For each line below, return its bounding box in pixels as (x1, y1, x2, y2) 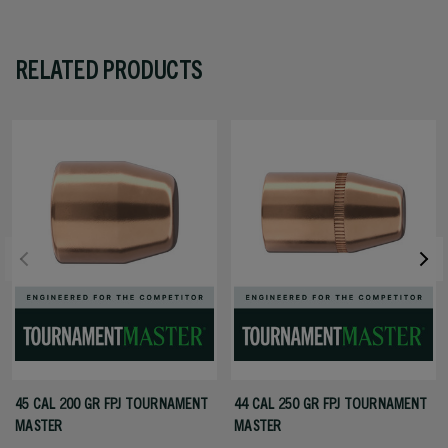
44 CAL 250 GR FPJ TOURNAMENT (234, 393, 427, 413)
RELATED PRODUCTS (15, 54, 202, 85)
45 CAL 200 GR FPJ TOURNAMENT (15, 393, 208, 413)
